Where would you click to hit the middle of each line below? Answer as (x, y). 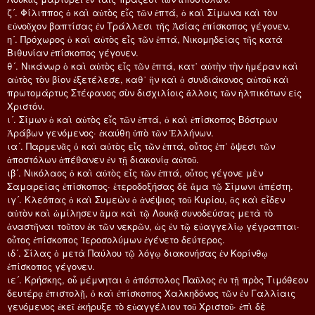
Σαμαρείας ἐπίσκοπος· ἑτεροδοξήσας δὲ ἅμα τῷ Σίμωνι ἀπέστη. (150, 186)
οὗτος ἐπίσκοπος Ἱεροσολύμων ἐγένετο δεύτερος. (116, 239)
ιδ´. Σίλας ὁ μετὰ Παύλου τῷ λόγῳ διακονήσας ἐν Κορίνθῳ (137, 252)
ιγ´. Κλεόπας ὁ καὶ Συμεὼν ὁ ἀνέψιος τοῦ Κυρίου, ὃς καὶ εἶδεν (146, 199)
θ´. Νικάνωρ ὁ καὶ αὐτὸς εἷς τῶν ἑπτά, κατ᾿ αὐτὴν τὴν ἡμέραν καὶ (153, 65)
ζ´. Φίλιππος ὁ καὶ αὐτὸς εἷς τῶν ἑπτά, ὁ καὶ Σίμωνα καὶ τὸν (142, 12)
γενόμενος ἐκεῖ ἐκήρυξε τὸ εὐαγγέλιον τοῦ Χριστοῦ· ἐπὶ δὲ (136, 306)
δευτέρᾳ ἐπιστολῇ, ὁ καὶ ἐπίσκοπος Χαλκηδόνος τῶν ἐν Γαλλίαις (151, 292)
